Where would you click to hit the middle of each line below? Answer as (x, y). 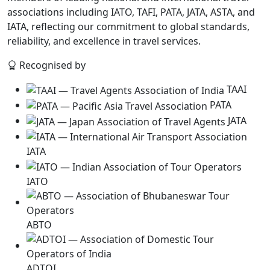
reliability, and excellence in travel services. (104, 41)
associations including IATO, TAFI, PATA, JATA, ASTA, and (131, 12)
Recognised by (51, 65)
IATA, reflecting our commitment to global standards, (128, 27)
